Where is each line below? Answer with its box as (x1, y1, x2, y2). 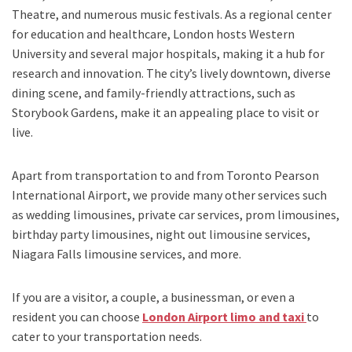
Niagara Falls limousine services (12, 246, 182, 262)
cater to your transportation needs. (12, 328, 202, 345)
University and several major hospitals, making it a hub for (12, 46, 324, 62)
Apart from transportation (12, 167, 157, 184)
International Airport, (12, 187, 133, 203)
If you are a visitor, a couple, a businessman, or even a (12, 289, 295, 306)
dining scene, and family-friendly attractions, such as (12, 85, 295, 101)
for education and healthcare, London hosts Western (12, 26, 295, 42)
